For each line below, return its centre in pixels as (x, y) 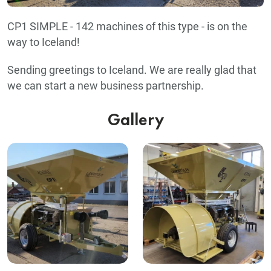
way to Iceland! (45, 42)
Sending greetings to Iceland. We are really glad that (132, 70)
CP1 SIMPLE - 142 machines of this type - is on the (127, 26)
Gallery (135, 120)
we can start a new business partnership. (106, 86)
